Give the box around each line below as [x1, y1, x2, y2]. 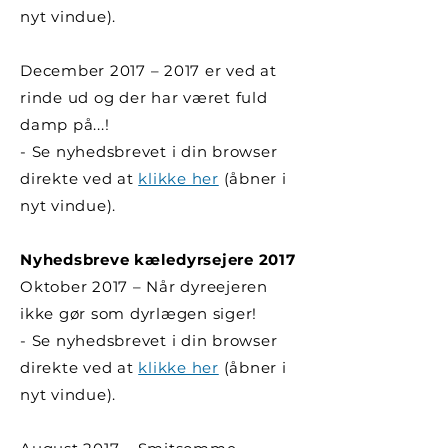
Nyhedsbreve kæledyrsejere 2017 [20, 250, 296, 269]
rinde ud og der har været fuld [20, 88, 268, 107]
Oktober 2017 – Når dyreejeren [20, 277, 268, 296]
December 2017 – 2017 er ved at [20, 61, 277, 80]
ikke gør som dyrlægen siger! [20, 304, 257, 323]
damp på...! [20, 115, 110, 134]
